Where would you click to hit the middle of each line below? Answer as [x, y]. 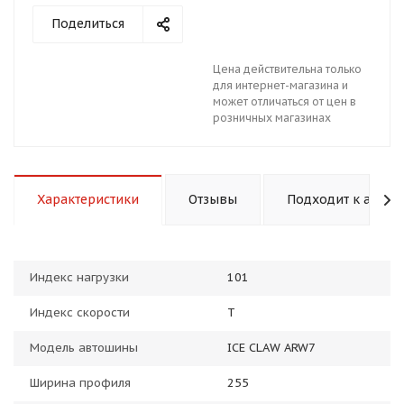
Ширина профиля [80, 383]
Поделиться [88, 23]
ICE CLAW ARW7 [271, 348]
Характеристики [88, 199]
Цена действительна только [287, 69]
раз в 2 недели [285, 137]
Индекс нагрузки [79, 277]
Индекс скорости [80, 312]
